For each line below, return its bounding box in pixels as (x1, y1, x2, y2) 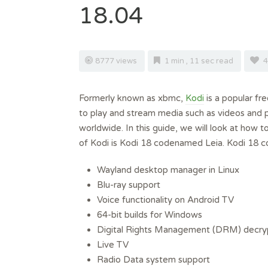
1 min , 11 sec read (163, 56, 235, 66)
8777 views (95, 56, 139, 66)
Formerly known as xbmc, (79, 93, 185, 104)
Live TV (97, 239, 129, 251)
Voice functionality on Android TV (97, 194, 234, 206)
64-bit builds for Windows (97, 209, 202, 221)
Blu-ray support (97, 179, 160, 191)
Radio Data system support (97, 254, 210, 266)
